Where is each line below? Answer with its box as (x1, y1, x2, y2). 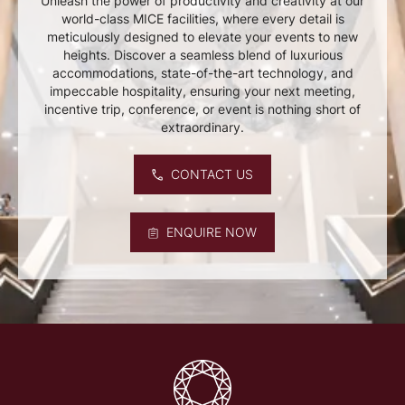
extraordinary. (161, 119, 244, 136)
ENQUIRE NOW (166, 224, 258, 240)
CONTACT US (171, 166, 254, 183)
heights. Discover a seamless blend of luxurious (62, 47, 343, 63)
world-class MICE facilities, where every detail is (61, 11, 344, 27)
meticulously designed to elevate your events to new (47, 29, 358, 45)
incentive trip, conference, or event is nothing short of (44, 101, 361, 118)
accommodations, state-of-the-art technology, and (52, 65, 353, 81)
